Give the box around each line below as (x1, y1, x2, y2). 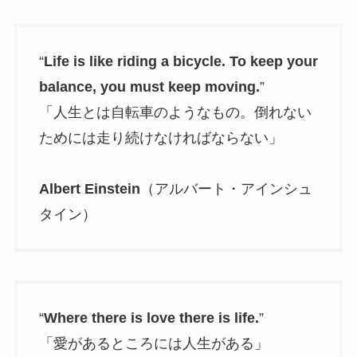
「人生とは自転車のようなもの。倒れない (38, 104, 312, 121)
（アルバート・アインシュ (139, 181, 312, 198)
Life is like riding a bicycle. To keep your (43, 53, 318, 70)
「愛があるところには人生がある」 (38, 335, 269, 351)
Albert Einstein (38, 181, 140, 198)
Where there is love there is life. (43, 309, 259, 326)
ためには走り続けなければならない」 (38, 130, 283, 147)
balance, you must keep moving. (38, 79, 260, 96)
